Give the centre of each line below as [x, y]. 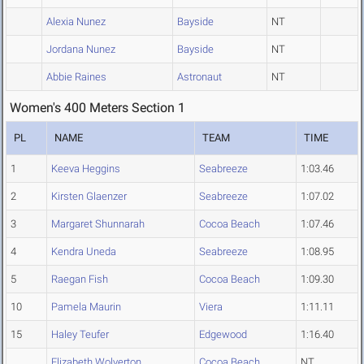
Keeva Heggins [86, 169]
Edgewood [223, 335]
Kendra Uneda [84, 252]
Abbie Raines [76, 77]
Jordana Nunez [81, 50]
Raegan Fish [80, 279]
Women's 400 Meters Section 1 [97, 108]
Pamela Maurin [86, 307]
